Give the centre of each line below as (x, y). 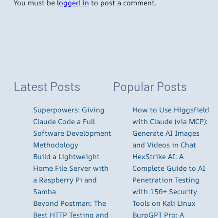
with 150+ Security (165, 191)
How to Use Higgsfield (171, 109)
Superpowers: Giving (69, 109)
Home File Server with (71, 168)
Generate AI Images (166, 133)
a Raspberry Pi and (65, 180)
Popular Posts (150, 86)
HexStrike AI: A (158, 156)
